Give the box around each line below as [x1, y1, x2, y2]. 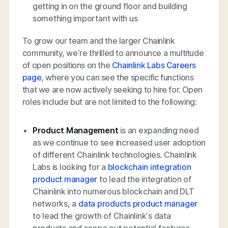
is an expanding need [118, 125, 199, 135]
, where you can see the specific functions [41, 72, 194, 82]
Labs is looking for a [32, 161, 108, 172]
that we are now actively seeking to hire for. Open [22, 84, 203, 95]
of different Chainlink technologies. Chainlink [32, 149, 197, 160]
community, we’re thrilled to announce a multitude [22, 47, 204, 58]
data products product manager [78, 198, 198, 209]
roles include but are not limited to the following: [22, 96, 197, 107]
